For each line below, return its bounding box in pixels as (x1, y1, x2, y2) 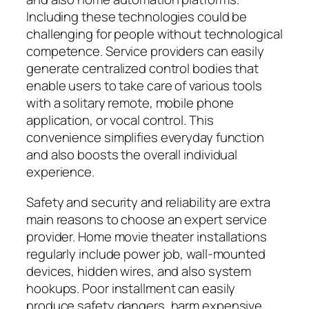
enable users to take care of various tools (26, 77, 262, 95)
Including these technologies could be (26, 8, 248, 26)
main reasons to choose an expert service (26, 210, 267, 228)
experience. (26, 163, 94, 181)
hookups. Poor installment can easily (26, 279, 236, 297)
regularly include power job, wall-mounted (26, 244, 266, 263)
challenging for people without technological (26, 25, 283, 43)
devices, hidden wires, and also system (26, 261, 252, 280)
